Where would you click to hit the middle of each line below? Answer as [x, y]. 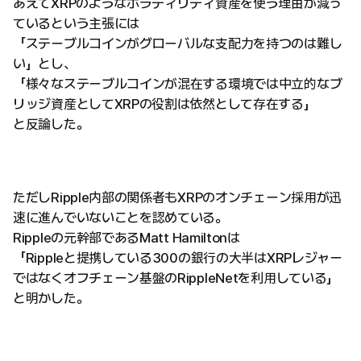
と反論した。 [51, 124]
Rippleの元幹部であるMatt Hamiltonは [127, 238]
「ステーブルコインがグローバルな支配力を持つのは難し [178, 44]
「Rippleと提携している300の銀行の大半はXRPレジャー [178, 258]
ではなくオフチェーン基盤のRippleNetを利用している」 [176, 278]
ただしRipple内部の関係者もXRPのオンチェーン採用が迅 [178, 198]
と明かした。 [51, 299]
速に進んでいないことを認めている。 [120, 218]
